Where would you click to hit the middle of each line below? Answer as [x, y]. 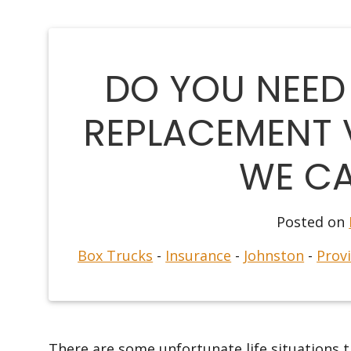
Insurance [199, 255]
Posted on [313, 222]
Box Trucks [116, 255]
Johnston [274, 255]
